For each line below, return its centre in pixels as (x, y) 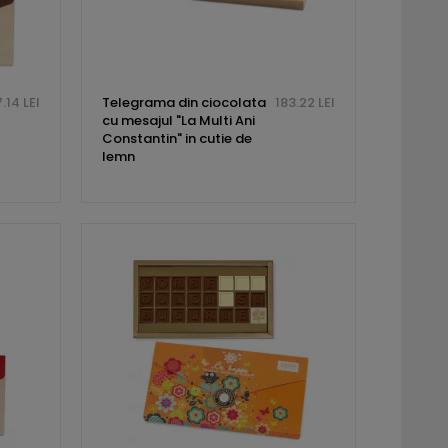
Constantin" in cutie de (176, 139)
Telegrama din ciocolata (183, 103)
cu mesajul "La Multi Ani (178, 121)
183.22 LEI (304, 103)
